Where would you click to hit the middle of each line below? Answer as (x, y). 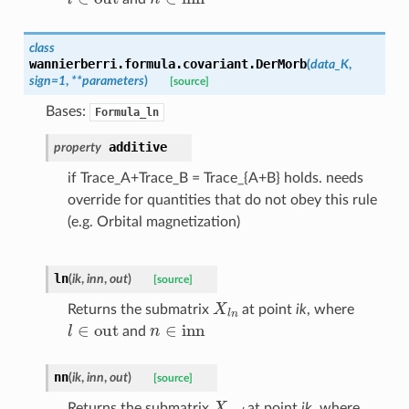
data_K (329, 64)
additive (137, 147)
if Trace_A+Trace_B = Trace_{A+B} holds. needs (215, 178)
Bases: (67, 111)
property (77, 147)
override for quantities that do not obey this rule (222, 199)
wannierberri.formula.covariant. (142, 63)
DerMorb (281, 63)
